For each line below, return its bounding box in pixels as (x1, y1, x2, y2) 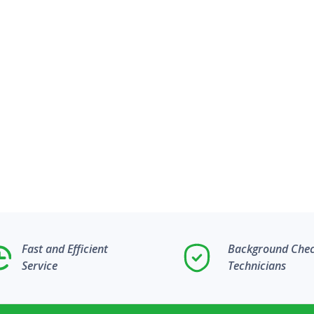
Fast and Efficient (22, 241, 109, 257)
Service (22, 258, 58, 274)
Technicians (228, 258, 287, 274)
